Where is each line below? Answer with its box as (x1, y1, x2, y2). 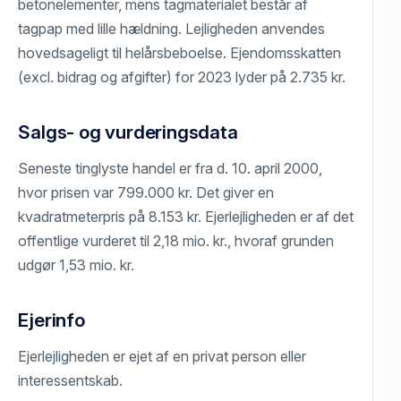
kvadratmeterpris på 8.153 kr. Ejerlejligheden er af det (18, 208, 354, 226)
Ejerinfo (18, 309, 85, 332)
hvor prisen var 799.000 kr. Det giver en (18, 183, 275, 202)
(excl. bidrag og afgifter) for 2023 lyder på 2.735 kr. (18, 68, 346, 87)
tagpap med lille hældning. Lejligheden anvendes (18, 20, 326, 38)
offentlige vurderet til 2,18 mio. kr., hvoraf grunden (18, 232, 335, 251)
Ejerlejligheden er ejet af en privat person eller (18, 347, 307, 366)
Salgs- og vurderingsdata (18, 121, 238, 144)
